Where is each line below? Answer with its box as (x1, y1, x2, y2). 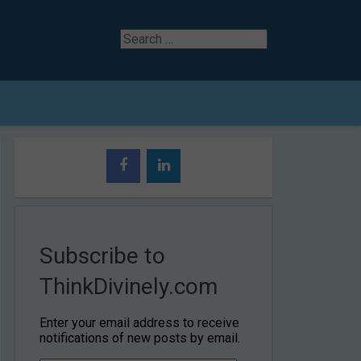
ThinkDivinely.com (39, 273, 218, 301)
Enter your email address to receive (39, 315, 239, 331)
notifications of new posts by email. (39, 330, 240, 346)
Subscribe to (39, 243, 165, 270)
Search (119, 28, 159, 44)
